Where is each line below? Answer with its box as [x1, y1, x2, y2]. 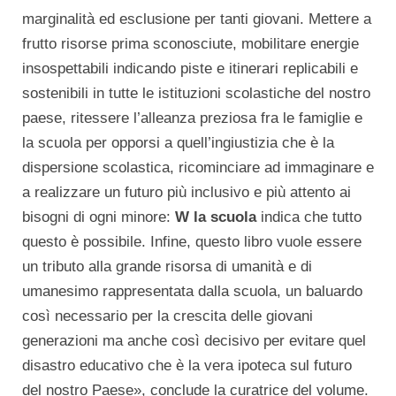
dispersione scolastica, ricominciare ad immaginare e [22, 158, 374, 176]
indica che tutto [256, 208, 362, 225]
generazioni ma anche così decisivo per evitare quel [22, 331, 366, 349]
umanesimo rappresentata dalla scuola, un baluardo [22, 282, 362, 300]
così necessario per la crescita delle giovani [22, 307, 313, 324]
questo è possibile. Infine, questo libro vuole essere [22, 232, 362, 250]
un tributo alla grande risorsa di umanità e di [22, 257, 312, 275]
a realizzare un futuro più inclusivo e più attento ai [22, 183, 351, 201]
